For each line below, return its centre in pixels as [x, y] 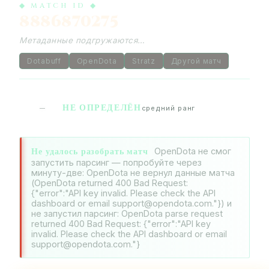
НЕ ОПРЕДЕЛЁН [102, 108]
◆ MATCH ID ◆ [59, 6]
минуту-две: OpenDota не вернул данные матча [133, 172]
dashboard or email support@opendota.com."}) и [132, 203]
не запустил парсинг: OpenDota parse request [127, 213]
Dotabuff [44, 61]
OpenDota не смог [193, 151]
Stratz [144, 61]
